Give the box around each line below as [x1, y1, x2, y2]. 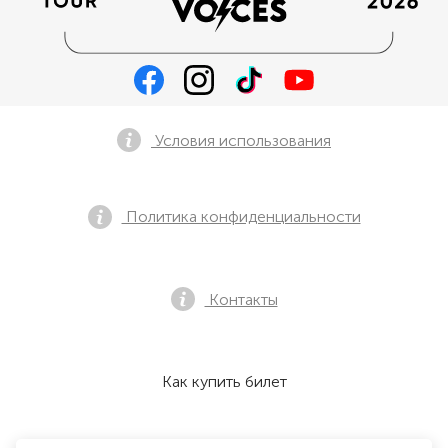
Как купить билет [161, 372, 287, 391]
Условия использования [151, 130, 331, 150]
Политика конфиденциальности [121, 207, 361, 226]
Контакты [204, 289, 278, 309]
